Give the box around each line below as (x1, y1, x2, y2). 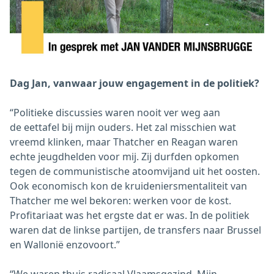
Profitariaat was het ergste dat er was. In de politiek (10, 209, 250, 223)
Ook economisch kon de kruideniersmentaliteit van (10, 179, 247, 193)
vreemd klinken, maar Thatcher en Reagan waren (10, 135, 238, 149)
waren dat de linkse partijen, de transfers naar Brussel (10, 223, 261, 237)
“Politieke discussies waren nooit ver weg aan (10, 106, 220, 120)
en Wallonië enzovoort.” (10, 238, 120, 252)
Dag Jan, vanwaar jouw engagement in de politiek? (10, 76, 259, 91)
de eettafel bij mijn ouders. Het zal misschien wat (10, 120, 236, 135)
